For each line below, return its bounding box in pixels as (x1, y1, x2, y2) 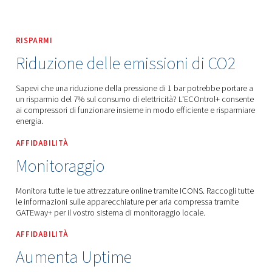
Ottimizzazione (12, 118, 75, 132)
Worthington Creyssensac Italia (12, 106, 139, 120)
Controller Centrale (98, 118, 177, 132)
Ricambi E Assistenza (162, 106, 247, 120)
